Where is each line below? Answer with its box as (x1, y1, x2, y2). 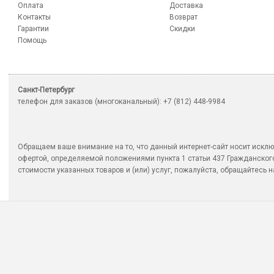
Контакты (18, 13, 51, 22)
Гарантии (18, 24, 49, 34)
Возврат (169, 13, 198, 22)
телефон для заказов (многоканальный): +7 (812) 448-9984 (18, 97, 225, 106)
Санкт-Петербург (18, 86, 75, 95)
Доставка (169, 1, 203, 10)
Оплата (18, 1, 43, 10)
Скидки (169, 24, 195, 34)
